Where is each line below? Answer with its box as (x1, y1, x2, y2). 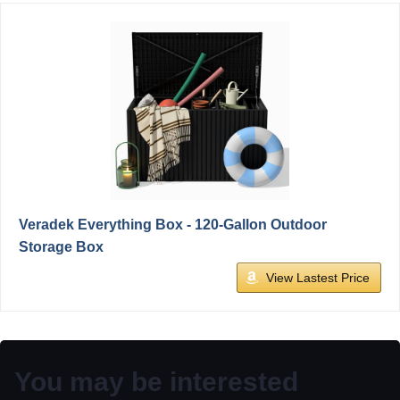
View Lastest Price (266, 270, 370, 285)
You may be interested (14, 366, 298, 396)
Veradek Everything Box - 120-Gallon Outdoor (19, 216, 327, 232)
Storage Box (19, 238, 104, 254)
